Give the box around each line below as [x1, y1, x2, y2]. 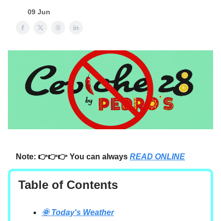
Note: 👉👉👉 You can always [16, 152, 130, 161]
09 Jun [28, 8, 50, 16]
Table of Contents [18, 178, 118, 191]
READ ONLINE [130, 152, 185, 161]
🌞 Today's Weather [41, 208, 114, 217]
